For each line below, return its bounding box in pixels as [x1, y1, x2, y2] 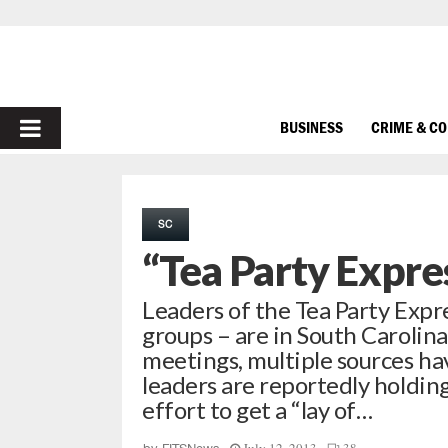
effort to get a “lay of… [142, 395, 373, 424]
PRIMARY [18, 111, 125, 144]
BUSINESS [280, 117, 343, 136]
